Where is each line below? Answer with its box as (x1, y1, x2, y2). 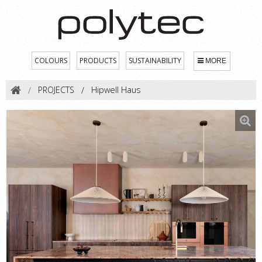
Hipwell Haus (91, 84, 141, 96)
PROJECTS (38, 84, 74, 96)
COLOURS (35, 55, 67, 65)
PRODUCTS (80, 55, 116, 65)
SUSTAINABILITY (129, 55, 181, 65)
